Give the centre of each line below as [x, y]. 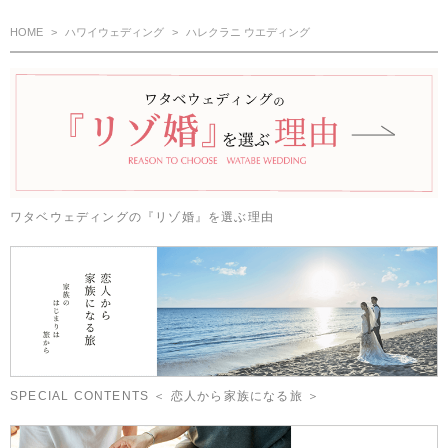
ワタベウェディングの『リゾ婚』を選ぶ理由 [142, 216]
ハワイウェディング [114, 32]
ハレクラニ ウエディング [248, 32]
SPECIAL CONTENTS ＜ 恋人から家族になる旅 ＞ [165, 395]
